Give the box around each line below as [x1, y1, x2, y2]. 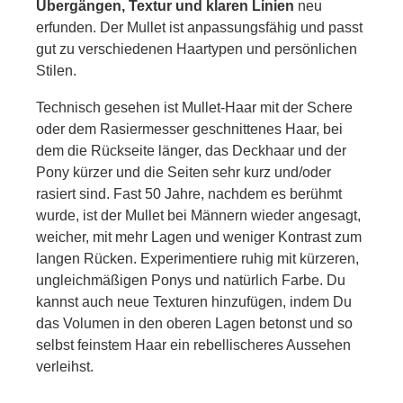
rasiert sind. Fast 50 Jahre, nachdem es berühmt [36, 185, 342, 201]
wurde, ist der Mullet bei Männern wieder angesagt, [36, 207, 361, 223]
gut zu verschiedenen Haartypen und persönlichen [36, 40, 357, 57]
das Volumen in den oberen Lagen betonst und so [36, 315, 353, 331]
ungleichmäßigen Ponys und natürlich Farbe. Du [36, 272, 345, 288]
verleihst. [36, 358, 94, 374]
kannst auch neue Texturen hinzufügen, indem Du [36, 293, 352, 309]
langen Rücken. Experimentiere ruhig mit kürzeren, [36, 250, 359, 266]
